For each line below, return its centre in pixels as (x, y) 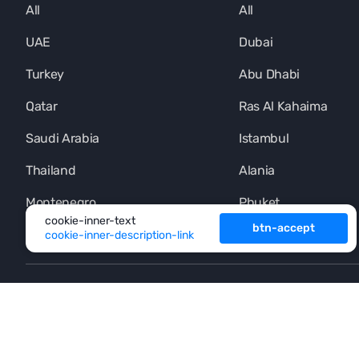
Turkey (45, 75)
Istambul (264, 139)
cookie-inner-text (90, 221)
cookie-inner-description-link (119, 235)
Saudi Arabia (63, 139)
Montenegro (61, 203)
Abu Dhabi (270, 75)
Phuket (260, 203)
